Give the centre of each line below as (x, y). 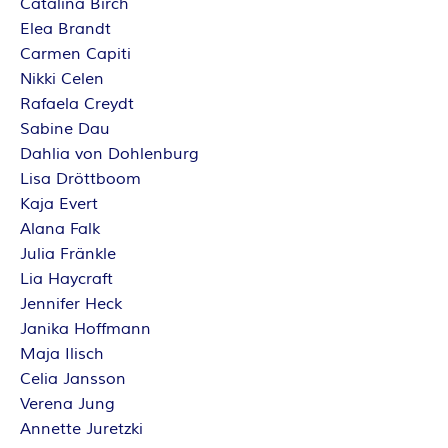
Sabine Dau (65, 129)
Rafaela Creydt (77, 104)
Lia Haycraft (66, 279)
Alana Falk (60, 229)
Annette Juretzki (81, 429)
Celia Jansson (73, 379)
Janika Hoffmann (85, 329)
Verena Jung (67, 404)
